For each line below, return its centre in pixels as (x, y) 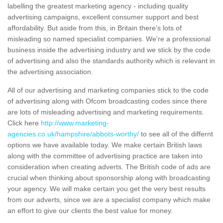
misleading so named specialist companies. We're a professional (109, 39)
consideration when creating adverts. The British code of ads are (109, 167)
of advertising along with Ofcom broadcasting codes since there (107, 101)
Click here (24, 123)
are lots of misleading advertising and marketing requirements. (106, 112)
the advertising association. (50, 72)
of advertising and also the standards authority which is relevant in (111, 61)
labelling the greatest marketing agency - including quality (98, 6)
